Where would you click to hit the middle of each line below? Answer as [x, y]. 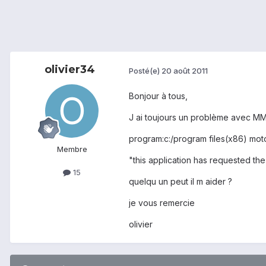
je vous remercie [162, 203]
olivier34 [69, 70]
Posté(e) [145, 70]
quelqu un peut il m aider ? [180, 182]
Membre [72, 149]
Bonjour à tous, [158, 96]
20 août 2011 [185, 70]
